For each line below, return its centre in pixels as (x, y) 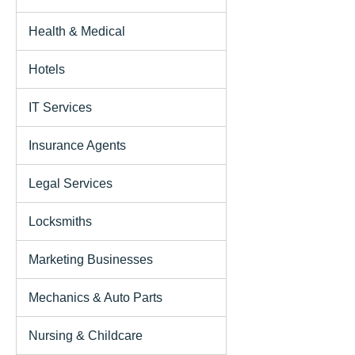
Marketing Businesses (91, 259)
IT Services (60, 107)
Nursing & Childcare (86, 335)
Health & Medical (77, 31)
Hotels (47, 69)
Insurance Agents (77, 145)
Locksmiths (60, 221)
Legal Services (71, 183)
